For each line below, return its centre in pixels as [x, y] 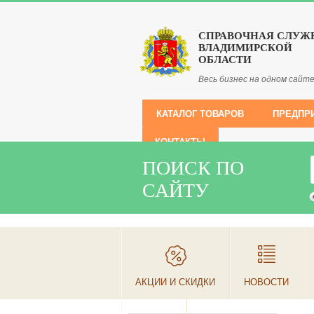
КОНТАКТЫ [180, 142]
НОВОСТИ [266, 282]
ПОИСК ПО [193, 168]
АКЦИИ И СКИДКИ [175, 282]
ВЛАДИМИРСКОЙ [245, 48]
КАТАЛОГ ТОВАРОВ [200, 114]
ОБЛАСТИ [225, 60]
